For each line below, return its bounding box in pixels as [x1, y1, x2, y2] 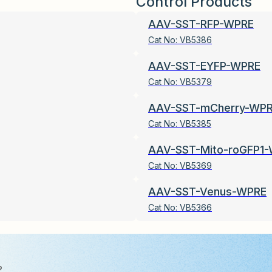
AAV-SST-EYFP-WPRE [148, 59, 260, 73]
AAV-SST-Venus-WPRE [148, 185, 267, 199]
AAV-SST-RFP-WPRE [148, 18, 254, 31]
